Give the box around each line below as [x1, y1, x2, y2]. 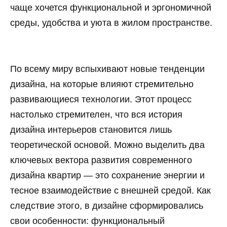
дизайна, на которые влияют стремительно [10, 79, 194, 90]
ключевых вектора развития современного [10, 155, 192, 166]
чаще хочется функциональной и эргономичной [10, 3, 211, 13]
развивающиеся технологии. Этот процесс [10, 94, 192, 105]
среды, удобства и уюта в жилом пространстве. [10, 18, 212, 28]
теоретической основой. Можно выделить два [10, 140, 205, 150]
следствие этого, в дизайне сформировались [10, 201, 203, 211]
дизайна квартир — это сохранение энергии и [10, 170, 205, 181]
